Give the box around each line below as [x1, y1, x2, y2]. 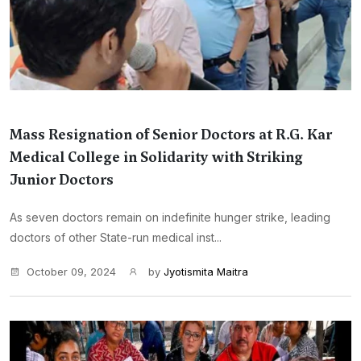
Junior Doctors [10, 170, 114, 189]
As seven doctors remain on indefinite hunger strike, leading [10, 210, 330, 224]
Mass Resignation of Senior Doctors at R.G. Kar [10, 125, 332, 144]
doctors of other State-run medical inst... [10, 230, 222, 244]
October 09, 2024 [27, 265, 116, 278]
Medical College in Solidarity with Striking [10, 147, 303, 167]
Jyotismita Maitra [164, 265, 248, 278]
